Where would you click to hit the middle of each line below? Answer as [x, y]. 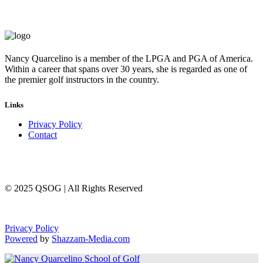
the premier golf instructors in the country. [82, 80]
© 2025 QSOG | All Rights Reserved [74, 188]
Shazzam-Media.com [91, 239]
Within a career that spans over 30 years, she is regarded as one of [126, 69]
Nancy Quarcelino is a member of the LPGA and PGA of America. [129, 59]
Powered [21, 239]
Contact [43, 135]
